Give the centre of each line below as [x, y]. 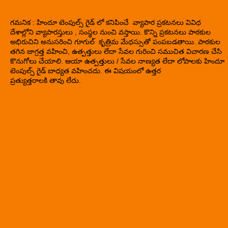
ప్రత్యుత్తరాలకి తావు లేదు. [47, 80]
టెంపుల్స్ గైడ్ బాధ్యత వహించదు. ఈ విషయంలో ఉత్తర [85, 71]
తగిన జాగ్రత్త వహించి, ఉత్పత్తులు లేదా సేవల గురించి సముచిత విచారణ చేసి [116, 51]
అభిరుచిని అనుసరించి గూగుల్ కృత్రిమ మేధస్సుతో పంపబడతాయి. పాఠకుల [115, 42]
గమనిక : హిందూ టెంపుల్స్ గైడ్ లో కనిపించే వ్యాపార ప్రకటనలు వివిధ [106, 22]
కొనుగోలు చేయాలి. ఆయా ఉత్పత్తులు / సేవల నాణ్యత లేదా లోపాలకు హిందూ [117, 61]
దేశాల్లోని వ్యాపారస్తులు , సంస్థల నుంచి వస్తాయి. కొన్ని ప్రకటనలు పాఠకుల [110, 32]
